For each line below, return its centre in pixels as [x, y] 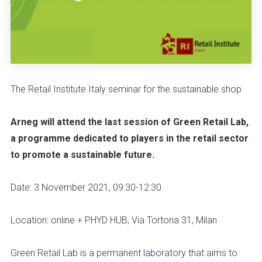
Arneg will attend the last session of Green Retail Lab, [130, 122]
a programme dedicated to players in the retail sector [130, 139]
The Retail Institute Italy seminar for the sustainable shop [126, 89]
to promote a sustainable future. [82, 155]
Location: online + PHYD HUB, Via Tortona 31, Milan [114, 220]
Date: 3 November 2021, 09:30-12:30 [86, 188]
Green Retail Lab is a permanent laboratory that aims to [124, 253]
